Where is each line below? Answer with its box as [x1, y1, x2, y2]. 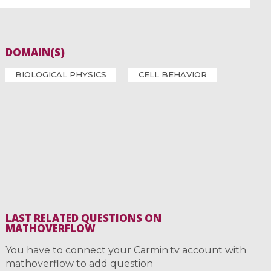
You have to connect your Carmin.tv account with [5, 244, 246, 256]
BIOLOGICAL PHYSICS [15, 70, 107, 80]
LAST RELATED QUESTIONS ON [5, 211, 162, 226]
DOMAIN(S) [5, 45, 65, 60]
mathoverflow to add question [5, 258, 153, 270]
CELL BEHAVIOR [138, 70, 207, 80]
